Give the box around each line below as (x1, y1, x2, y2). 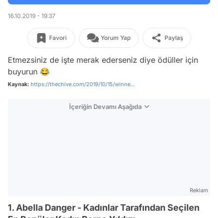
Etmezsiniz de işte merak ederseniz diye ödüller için (8, 55, 198, 65)
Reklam (190, 187, 208, 194)
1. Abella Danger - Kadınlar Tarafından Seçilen (8, 202, 200, 213)
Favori (49, 34, 67, 41)
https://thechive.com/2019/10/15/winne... (31, 81, 135, 88)
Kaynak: (8, 81, 29, 88)
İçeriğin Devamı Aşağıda (69, 103, 142, 110)
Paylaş (164, 34, 183, 41)
